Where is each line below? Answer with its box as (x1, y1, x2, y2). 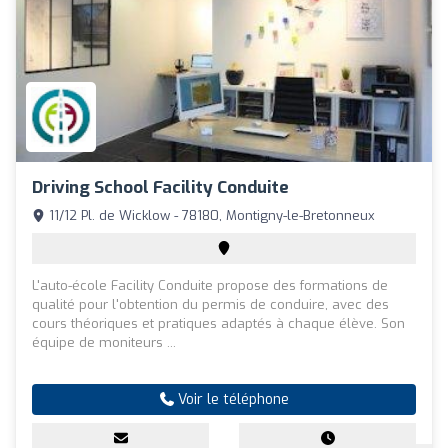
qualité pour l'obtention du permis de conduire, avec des (32, 296, 389, 314)
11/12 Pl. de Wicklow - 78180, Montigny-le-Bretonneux (45, 207, 375, 225)
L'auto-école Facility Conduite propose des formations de (32, 277, 388, 295)
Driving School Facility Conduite (32, 176, 289, 200)
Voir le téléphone (173, 390, 289, 410)
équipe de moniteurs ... (32, 334, 176, 352)
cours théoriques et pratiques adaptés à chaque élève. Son (32, 315, 405, 333)
